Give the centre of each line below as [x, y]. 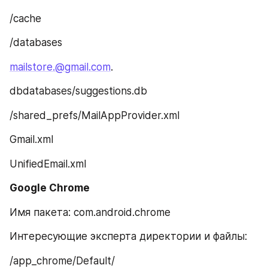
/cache [25, 18]
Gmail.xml [31, 140]
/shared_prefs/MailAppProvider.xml [95, 115]
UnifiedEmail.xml [48, 164]
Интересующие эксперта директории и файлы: [128, 237]
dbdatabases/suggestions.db [78, 91]
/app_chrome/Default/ [62, 261]
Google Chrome [50, 188]
